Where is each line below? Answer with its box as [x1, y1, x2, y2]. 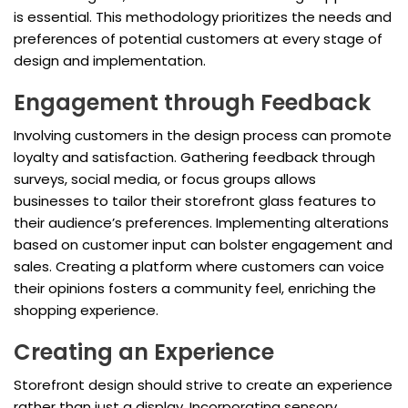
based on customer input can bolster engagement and [14, 235, 393, 255]
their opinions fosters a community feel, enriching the [14, 279, 376, 299]
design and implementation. [14, 51, 206, 71]
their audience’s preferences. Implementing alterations [14, 213, 389, 233]
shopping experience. [14, 301, 158, 321]
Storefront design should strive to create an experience [14, 375, 393, 395]
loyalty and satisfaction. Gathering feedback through [14, 148, 375, 168]
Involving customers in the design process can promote [14, 126, 392, 146]
